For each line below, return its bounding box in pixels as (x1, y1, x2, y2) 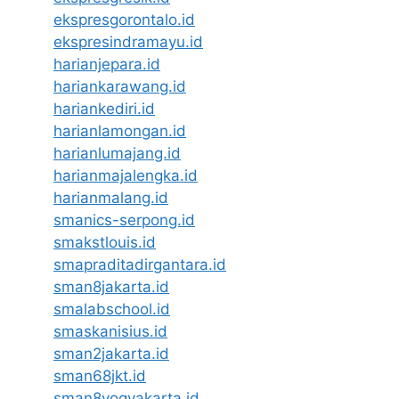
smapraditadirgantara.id (53, 256, 226, 273)
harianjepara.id (53, 55, 160, 73)
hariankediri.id (53, 100, 155, 118)
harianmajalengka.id (53, 167, 198, 184)
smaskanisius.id (53, 322, 167, 340)
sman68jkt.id (53, 367, 146, 385)
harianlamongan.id (53, 122, 186, 140)
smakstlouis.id (53, 233, 156, 251)
